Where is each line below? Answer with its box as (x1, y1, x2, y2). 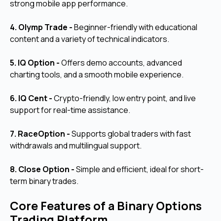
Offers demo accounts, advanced (61, 57, 182, 69)
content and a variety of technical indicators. (10, 34, 169, 45)
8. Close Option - (10, 164, 76, 175)
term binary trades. (10, 176, 78, 187)
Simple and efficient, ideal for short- (76, 164, 204, 175)
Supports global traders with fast (72, 128, 191, 140)
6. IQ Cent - (10, 93, 54, 104)
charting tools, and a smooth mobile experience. (10, 69, 184, 80)
